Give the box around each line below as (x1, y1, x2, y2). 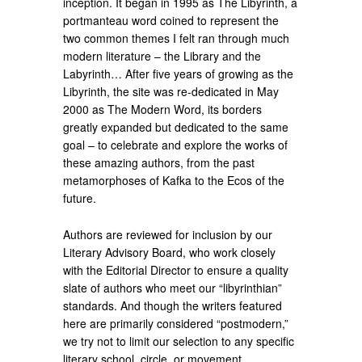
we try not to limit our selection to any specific (63, 332, 295, 349)
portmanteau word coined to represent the (63, 11, 280, 28)
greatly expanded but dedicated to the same (63, 118, 289, 135)
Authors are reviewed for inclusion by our (63, 225, 273, 242)
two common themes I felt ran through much (63, 29, 290, 46)
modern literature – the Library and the (63, 47, 262, 64)
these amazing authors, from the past (63, 154, 255, 170)
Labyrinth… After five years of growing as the (63, 65, 294, 82)
